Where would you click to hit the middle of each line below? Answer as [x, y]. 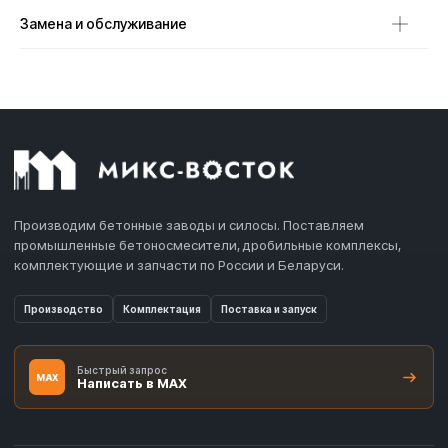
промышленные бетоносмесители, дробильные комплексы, [207, 245]
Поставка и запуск [269, 309]
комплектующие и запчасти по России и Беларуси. [179, 265]
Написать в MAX [132, 382]
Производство [63, 309]
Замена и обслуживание [103, 24]
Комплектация [162, 309]
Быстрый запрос [122, 369]
